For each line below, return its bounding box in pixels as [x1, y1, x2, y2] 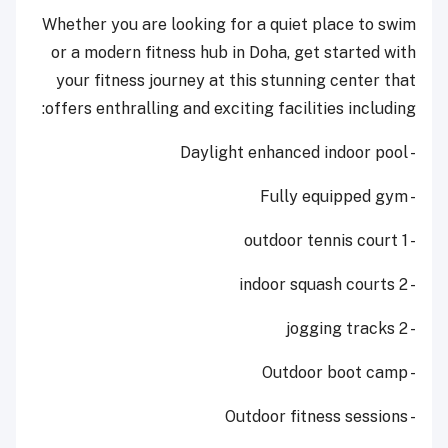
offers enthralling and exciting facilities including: [45, 99, 416, 119]
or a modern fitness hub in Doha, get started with [51, 43, 416, 63]
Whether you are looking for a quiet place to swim [42, 15, 416, 35]
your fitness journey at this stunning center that [56, 71, 416, 91]
